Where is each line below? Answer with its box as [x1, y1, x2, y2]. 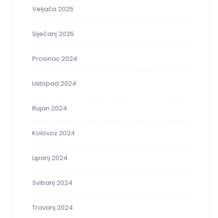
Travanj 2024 [32, 203, 73, 213]
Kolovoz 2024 [32, 128, 75, 138]
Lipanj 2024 [32, 153, 68, 163]
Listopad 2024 [32, 79, 76, 89]
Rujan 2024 [32, 104, 67, 113]
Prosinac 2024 [32, 54, 77, 64]
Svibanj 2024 [32, 178, 73, 188]
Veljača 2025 [32, 4, 73, 14]
